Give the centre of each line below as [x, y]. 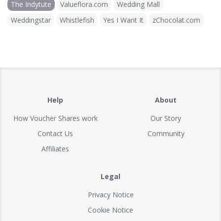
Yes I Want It [123, 20]
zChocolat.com [176, 20]
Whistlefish [77, 20]
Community [166, 133]
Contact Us [55, 133]
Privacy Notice [110, 194]
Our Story [166, 118]
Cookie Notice [110, 210]
